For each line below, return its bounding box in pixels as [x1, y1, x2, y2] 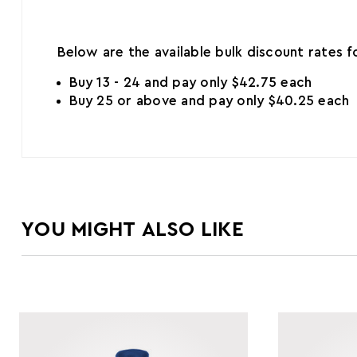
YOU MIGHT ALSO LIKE [22, 218, 244, 240]
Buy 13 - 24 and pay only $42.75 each [69, 75, 312, 89]
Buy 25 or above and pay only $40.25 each [69, 93, 350, 108]
